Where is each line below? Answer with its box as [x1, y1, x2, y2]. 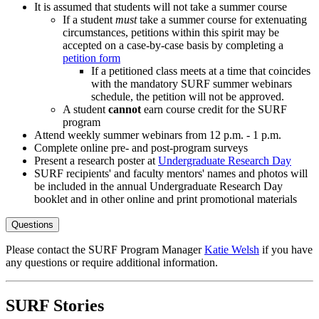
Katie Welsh [204, 244, 259, 256]
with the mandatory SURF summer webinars [91, 78, 292, 90]
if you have [259, 244, 313, 256]
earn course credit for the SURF [141, 103, 287, 116]
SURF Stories [6, 296, 104, 315]
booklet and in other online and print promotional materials [34, 193, 297, 206]
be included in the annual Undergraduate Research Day [34, 180, 283, 193]
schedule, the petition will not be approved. [91, 90, 284, 103]
